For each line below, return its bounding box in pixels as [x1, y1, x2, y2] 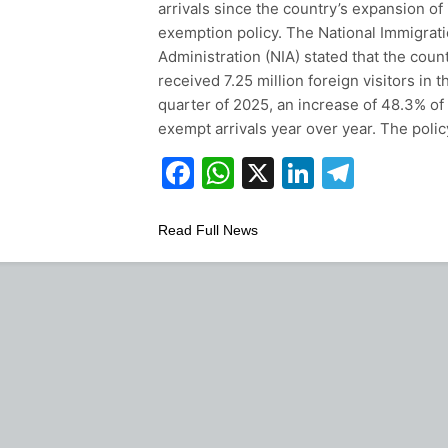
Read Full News [157, 221, 258, 238]
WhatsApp [233, 152, 392, 192]
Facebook [193, 152, 343, 192]
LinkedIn [313, 152, 441, 192]
